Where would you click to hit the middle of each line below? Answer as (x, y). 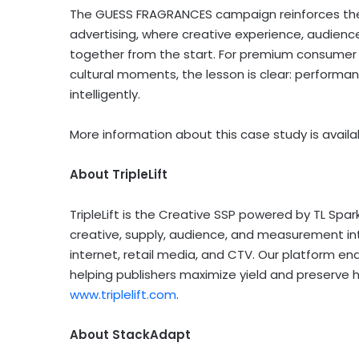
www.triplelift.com (123, 295)
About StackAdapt (130, 335)
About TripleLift (119, 175)
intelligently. (105, 95)
